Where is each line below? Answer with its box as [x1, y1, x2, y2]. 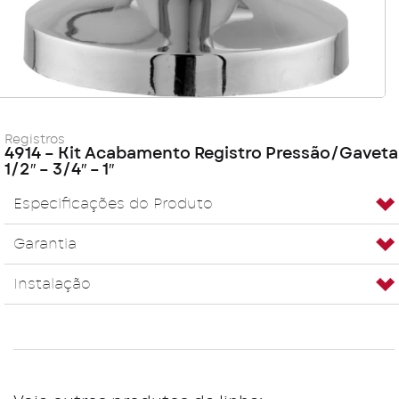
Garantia [13, 237, 77, 251]
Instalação [13, 277, 91, 291]
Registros [4, 134, 65, 146]
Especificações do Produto [13, 197, 213, 211]
